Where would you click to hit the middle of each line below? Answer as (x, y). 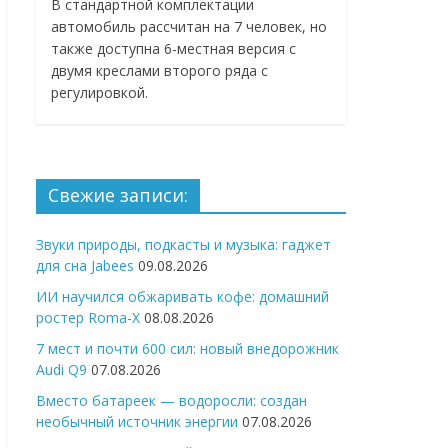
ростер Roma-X (88, 318)
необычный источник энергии (137, 422)
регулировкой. (99, 93)
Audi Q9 (61, 370)
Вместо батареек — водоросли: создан (171, 401)
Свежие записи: (118, 195)
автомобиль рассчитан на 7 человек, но (189, 27)
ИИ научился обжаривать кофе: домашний (182, 297)
